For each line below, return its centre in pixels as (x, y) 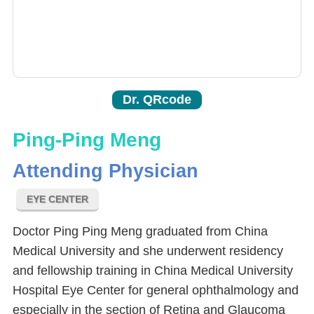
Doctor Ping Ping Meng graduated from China (140, 232)
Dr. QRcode (157, 100)
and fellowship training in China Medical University (153, 271)
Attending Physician (105, 171)
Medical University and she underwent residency (148, 251)
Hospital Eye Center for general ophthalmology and (156, 291)
